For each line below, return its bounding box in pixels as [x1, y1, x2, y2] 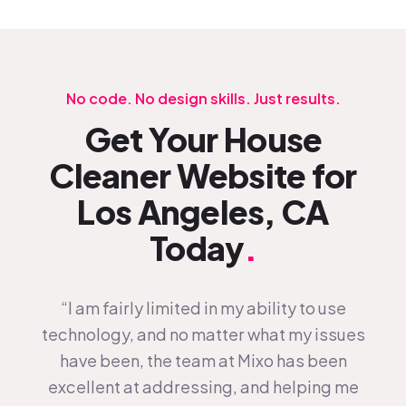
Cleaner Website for [49, 153, 357, 196]
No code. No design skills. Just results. [65, 88, 341, 108]
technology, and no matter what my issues [41, 324, 365, 345]
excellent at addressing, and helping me [47, 376, 359, 398]
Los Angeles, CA [77, 189, 329, 232]
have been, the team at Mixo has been [59, 350, 347, 372]
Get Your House [83, 117, 323, 159]
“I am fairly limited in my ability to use [60, 297, 346, 319]
